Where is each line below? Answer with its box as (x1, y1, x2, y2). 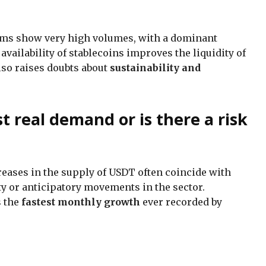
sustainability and (110, 61, 201, 74)
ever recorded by (140, 195, 222, 208)
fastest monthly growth (21, 195, 140, 208)
